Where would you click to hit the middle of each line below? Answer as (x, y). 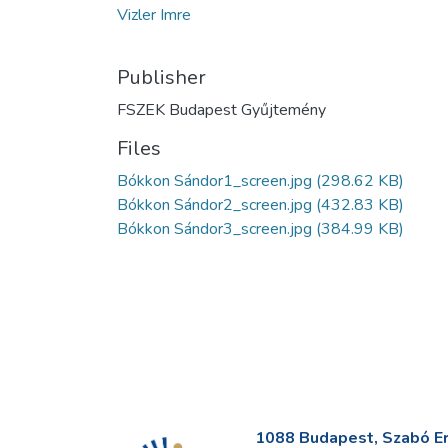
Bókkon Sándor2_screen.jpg (214, 205)
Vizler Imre (154, 15)
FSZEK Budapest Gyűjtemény (221, 110)
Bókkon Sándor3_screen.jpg (214, 229)
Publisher (161, 78)
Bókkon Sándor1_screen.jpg (214, 181)
